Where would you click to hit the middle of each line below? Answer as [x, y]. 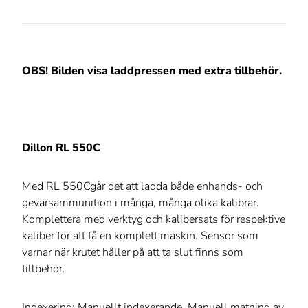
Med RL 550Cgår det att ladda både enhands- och [142, 187]
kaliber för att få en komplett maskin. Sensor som [140, 236]
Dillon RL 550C [61, 148]
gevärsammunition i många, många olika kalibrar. [141, 203]
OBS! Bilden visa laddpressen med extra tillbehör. [152, 71]
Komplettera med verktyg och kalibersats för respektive [154, 220]
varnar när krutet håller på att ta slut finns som [133, 253]
